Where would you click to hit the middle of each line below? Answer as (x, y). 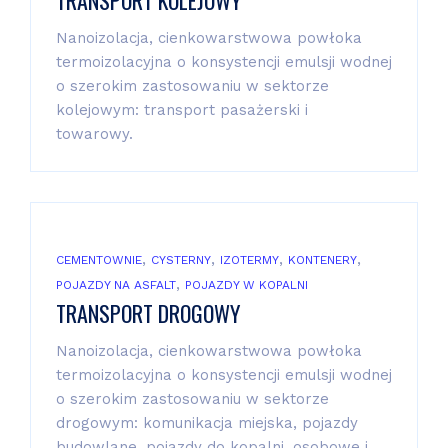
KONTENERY (322, 259)
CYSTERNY (181, 259)
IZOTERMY (249, 259)
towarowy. (97, 133)
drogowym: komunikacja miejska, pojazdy (207, 422)
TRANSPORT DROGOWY (148, 312)
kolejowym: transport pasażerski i (182, 109)
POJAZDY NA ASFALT (116, 284)
